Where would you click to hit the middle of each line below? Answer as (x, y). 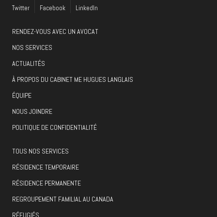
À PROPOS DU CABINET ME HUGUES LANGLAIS (73, 79)
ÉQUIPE (22, 95)
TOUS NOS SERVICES (40, 151)
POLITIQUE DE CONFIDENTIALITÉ (54, 127)
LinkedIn (87, 8)
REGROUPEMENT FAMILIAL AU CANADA (63, 199)
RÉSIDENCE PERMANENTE (46, 183)
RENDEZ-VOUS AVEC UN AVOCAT (55, 31)
